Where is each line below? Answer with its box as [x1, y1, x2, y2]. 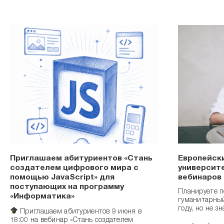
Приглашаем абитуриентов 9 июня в [17, 208, 142, 215]
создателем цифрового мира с [10, 164, 138, 173]
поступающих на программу [10, 183, 124, 192]
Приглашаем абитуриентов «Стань [10, 155, 152, 163]
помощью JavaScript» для [10, 174, 114, 182]
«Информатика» [10, 193, 74, 201]
